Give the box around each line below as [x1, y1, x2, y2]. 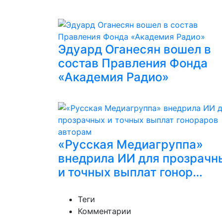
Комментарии [78, 206, 131, 216]
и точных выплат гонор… [58, 165, 203, 179]
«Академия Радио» [58, 70, 169, 84]
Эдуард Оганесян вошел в [58, 42, 211, 56]
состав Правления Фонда [58, 56, 208, 70]
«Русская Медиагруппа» [58, 137, 203, 152]
